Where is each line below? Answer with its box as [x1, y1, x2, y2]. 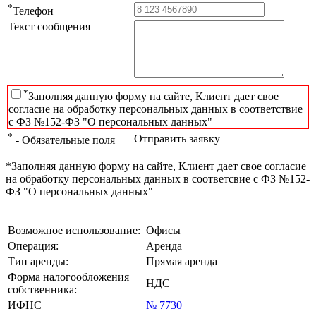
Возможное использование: [8, 224, 140, 237]
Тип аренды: [8, 255, 68, 268]
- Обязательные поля [13, 134, 115, 147]
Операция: [8, 240, 59, 253]
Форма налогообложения [8, 271, 129, 284]
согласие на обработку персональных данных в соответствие [8, 102, 303, 115]
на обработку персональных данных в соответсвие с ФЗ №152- [6, 173, 310, 186]
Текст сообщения [8, 20, 90, 33]
